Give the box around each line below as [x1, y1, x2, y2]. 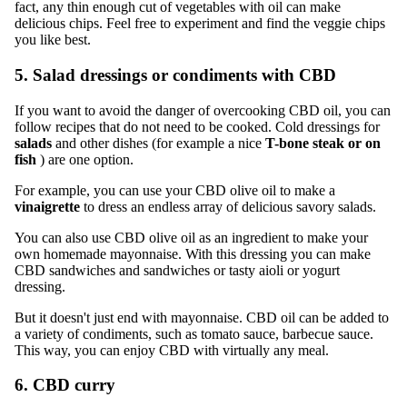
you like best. [15, 32, 91, 48]
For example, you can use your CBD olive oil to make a [15, 182, 335, 198]
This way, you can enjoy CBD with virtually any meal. [15, 342, 329, 358]
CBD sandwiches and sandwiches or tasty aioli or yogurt [15, 262, 340, 278]
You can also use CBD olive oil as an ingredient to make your [15, 229, 368, 245]
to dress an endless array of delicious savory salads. [84, 198, 376, 214]
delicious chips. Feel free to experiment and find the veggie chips [15, 15, 385, 32]
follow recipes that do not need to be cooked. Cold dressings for [15, 118, 380, 134]
